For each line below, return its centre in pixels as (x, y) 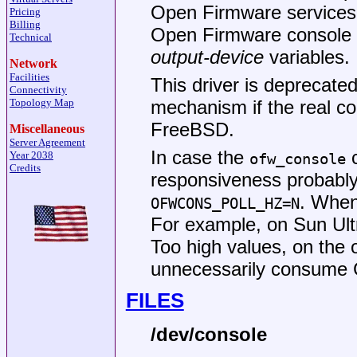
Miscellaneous (47, 129)
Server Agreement (47, 142)
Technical (31, 37)
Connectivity (38, 90)
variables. (306, 57)
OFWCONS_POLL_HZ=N (225, 204)
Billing (25, 24)
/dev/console (208, 335)
